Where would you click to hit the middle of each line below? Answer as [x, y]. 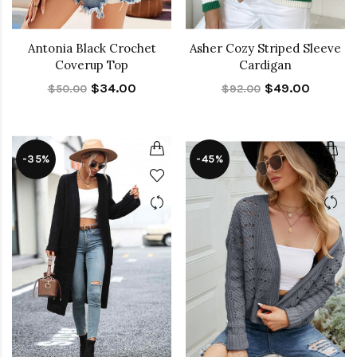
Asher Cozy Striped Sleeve [265, 49]
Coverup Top [92, 65]
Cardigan [265, 65]
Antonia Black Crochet [92, 49]
